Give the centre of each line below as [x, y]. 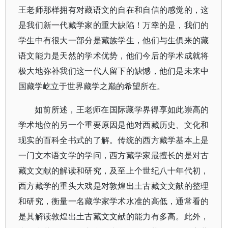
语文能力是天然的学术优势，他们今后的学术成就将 [114, 55]
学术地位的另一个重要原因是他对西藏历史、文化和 [114, 125]
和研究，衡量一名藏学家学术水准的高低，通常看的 [114, 201]
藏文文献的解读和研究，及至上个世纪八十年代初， [114, 170]
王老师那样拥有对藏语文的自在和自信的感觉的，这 [114, 10]
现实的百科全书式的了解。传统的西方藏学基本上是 [114, 140]
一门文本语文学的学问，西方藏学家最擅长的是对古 [114, 155]
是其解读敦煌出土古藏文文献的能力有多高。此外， [114, 216]
